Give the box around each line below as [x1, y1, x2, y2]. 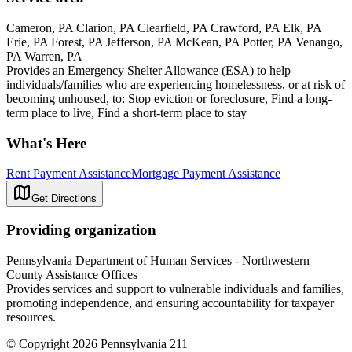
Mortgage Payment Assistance [131, 167, 280, 181]
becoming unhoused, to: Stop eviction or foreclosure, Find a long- [6, 91, 332, 105]
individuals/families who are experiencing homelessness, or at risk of [6, 77, 345, 91]
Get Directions [31, 192, 97, 205]
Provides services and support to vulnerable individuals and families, [6, 281, 344, 295]
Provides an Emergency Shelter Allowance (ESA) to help [6, 63, 291, 77]
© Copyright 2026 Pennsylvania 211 [6, 336, 188, 350]
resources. [6, 310, 56, 324]
